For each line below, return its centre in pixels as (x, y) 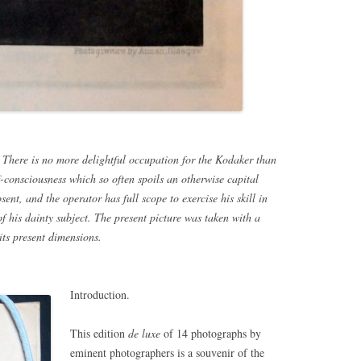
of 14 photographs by (211, 334)
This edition (99, 334)
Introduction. (100, 295)
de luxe (144, 334)
